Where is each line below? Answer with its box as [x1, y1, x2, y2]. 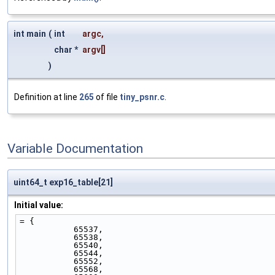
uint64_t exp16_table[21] [14, 177, 113, 187]
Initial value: [14, 199, 63, 210]
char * [54, 45, 80, 55]
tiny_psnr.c [120, 92, 165, 103]
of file [94, 92, 120, 103]
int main [14, 29, 46, 39]
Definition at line [14, 92, 79, 103]
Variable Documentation [7, 141, 143, 157]
